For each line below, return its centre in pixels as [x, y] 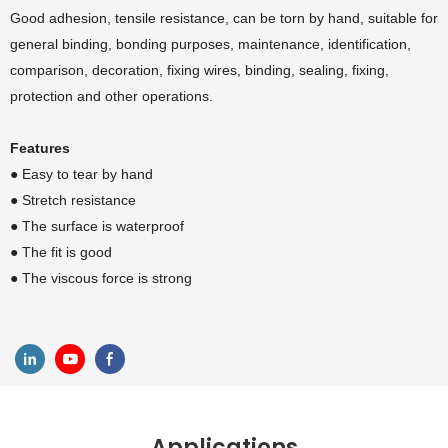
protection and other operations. [111, 96]
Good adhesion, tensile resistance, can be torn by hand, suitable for [224, 18]
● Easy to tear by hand [81, 174]
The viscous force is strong [107, 278]
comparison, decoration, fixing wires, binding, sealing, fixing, [199, 70]
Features [40, 148]
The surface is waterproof [103, 226]
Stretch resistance [79, 200]
